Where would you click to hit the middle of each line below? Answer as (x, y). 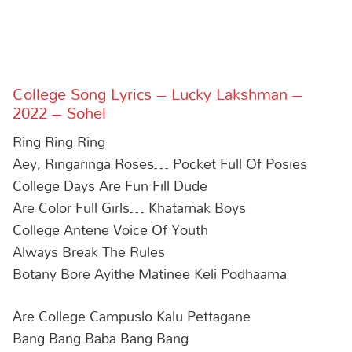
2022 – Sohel (59, 113)
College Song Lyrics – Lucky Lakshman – (158, 94)
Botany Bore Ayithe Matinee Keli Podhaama (150, 274)
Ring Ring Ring (59, 142)
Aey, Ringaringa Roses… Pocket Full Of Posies (160, 164)
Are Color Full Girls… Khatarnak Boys (129, 208)
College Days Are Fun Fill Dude (110, 186)
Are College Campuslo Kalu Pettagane (132, 315)
